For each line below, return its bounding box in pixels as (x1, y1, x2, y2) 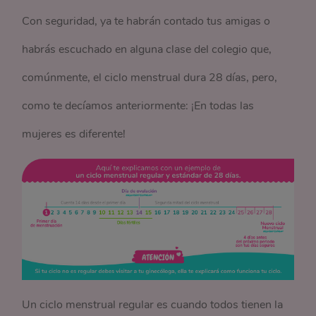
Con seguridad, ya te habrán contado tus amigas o (22, 13, 271, 29)
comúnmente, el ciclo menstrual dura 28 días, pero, (22, 70, 278, 85)
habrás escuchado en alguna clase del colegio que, (22, 42, 272, 57)
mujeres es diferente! (22, 126, 126, 142)
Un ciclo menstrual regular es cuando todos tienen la (22, 296, 284, 312)
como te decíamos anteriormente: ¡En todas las (22, 98, 255, 114)
